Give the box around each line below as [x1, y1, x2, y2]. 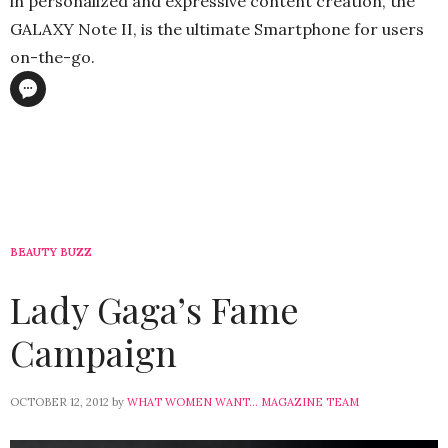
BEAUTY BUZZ [10, 245, 92, 260]
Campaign [10, 328, 177, 377]
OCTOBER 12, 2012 [10, 395, 109, 410]
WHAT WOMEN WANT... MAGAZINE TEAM [127, 395, 359, 410]
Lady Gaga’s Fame [10, 285, 299, 334]
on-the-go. [10, 47, 95, 68]
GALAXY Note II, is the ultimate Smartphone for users [10, 19, 424, 40]
